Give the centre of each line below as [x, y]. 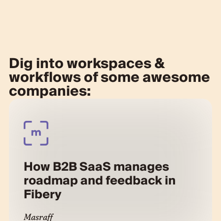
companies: [50, 91]
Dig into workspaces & [86, 64]
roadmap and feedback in [99, 181]
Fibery [42, 194]
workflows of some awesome [109, 77]
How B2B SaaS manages [96, 167]
